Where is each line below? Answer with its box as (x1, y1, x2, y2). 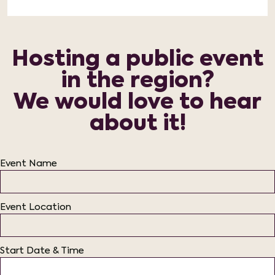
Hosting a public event (12, 49, 263, 71)
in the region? (61, 71, 214, 92)
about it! (89, 114, 186, 135)
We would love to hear (14, 92, 261, 114)
